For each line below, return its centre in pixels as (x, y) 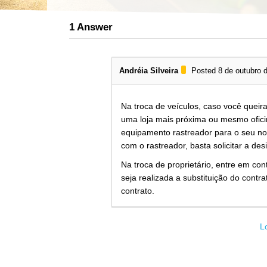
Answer (94, 27)
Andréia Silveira (149, 71)
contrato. (138, 191)
